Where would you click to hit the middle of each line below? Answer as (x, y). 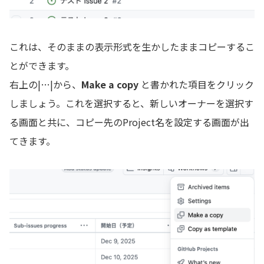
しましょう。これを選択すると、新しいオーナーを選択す (131, 103)
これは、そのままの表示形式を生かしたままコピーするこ (132, 47)
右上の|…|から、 (45, 85)
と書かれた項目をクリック (196, 85)
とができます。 (42, 66)
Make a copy (110, 85)
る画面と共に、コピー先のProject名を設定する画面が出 (129, 122)
